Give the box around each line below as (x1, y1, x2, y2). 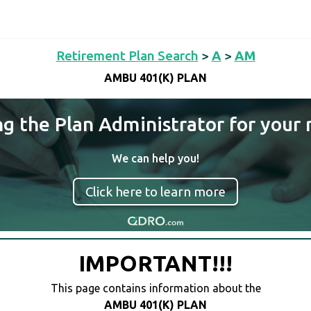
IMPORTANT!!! (78, 251, 233, 276)
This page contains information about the (50, 282, 261, 295)
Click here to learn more (85, 184, 226, 199)
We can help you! (112, 152, 199, 165)
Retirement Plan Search (56, 48, 199, 63)
